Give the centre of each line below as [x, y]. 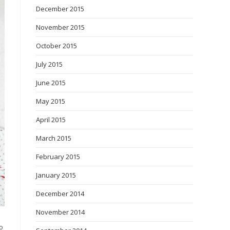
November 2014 [60, 212]
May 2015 [51, 101]
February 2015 [58, 157]
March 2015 [54, 138]
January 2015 [56, 175]
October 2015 [56, 46]
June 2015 [51, 83]
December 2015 [60, 9]
